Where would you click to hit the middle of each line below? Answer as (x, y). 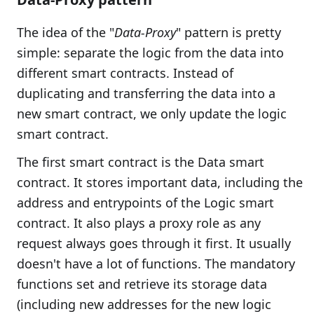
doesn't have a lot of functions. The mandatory (156, 263)
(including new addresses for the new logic (144, 304)
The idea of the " (66, 32)
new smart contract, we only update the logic (152, 113)
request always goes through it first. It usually (154, 243)
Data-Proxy (145, 32)
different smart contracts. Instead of (125, 73)
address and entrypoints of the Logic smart (145, 202)
